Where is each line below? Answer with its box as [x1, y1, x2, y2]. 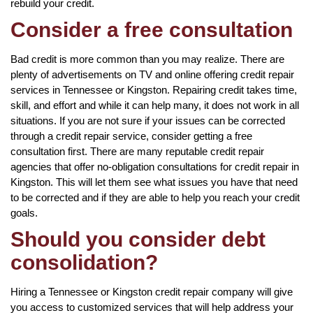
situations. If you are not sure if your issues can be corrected [10, 114, 285, 126]
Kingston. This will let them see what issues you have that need [10, 175, 298, 188]
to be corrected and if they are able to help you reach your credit [10, 191, 300, 203]
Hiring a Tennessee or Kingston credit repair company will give [10, 285, 293, 298]
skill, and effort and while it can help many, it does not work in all [10, 99, 299, 111]
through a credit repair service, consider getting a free [10, 129, 252, 142]
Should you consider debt [10, 227, 265, 251]
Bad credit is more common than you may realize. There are [10, 52, 284, 65]
